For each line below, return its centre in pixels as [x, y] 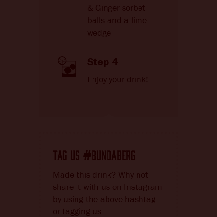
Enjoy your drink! [118, 80]
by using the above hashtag [104, 199]
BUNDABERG [114, 153]
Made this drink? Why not [101, 175]
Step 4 [103, 62]
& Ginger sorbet [116, 8]
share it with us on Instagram [108, 187]
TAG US [68, 153]
